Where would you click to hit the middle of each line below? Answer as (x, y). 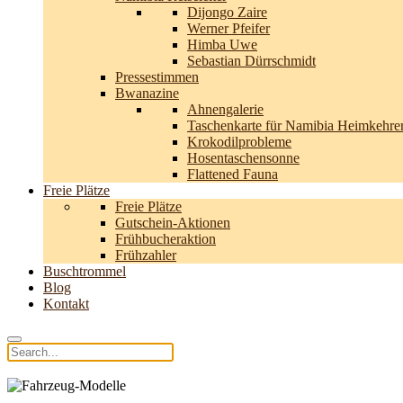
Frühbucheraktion (166, 238)
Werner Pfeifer (228, 28)
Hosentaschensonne (243, 157)
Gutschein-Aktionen (173, 222)
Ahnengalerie (225, 109)
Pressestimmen (157, 76)
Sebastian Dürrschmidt (251, 60)
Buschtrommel (85, 271)
